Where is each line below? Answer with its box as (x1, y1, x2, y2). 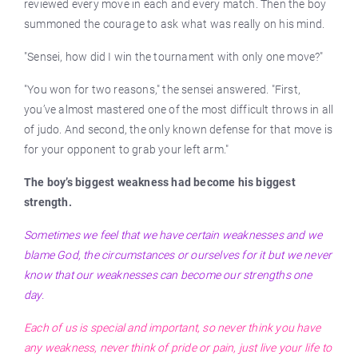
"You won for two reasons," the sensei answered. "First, (24, 83, 301, 96)
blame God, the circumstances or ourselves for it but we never (24, 249, 332, 261)
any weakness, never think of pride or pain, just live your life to (24, 341, 332, 354)
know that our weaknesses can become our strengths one (24, 268, 312, 281)
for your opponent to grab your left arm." (24, 143, 229, 156)
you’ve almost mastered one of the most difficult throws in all (24, 103, 334, 116)
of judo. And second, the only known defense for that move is (24, 123, 333, 136)
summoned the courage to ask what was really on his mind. (24, 18, 325, 30)
